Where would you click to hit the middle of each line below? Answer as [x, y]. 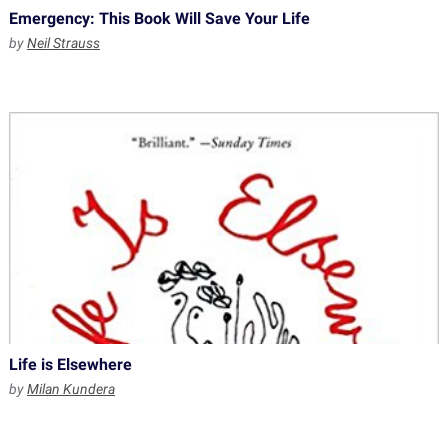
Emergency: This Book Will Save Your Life [159, 18]
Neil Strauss [63, 43]
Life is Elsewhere [70, 364]
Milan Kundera [70, 389]
